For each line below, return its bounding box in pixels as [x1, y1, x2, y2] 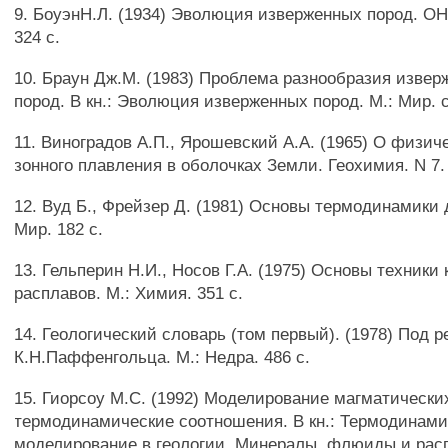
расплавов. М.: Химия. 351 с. [14, 283, 244, 303]
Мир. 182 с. [14, 219, 104, 239]
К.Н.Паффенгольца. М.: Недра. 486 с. [14, 347, 311, 367]
